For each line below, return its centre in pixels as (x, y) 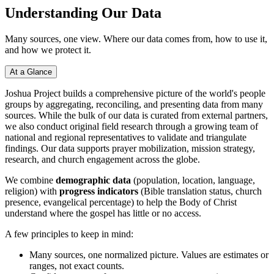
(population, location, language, (193, 180)
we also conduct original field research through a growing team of (131, 126)
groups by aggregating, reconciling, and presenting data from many (134, 104)
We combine (30, 180)
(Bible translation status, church (200, 191)
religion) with (32, 191)
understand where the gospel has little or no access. (103, 213)
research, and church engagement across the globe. (102, 159)
